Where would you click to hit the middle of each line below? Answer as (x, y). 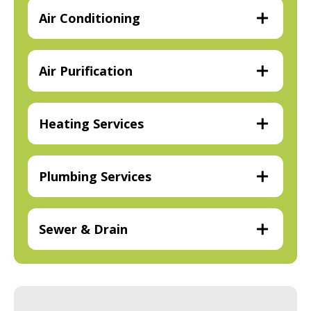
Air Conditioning (90, 18)
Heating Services (91, 124)
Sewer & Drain (83, 229)
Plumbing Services (95, 177)
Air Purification (86, 71)
